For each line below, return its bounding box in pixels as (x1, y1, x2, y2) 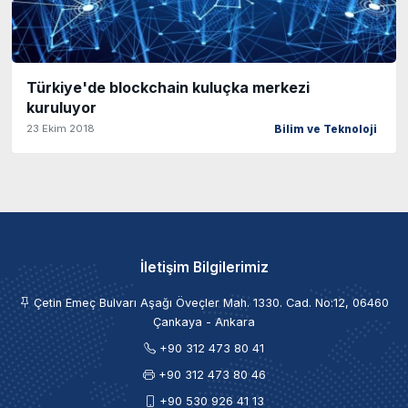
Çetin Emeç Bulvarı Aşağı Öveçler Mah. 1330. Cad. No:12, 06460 (30, 295, 389, 310)
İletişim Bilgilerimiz (139, 258, 269, 276)
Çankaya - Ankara (153, 314, 255, 329)
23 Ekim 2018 (26, 121, 95, 135)
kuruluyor (26, 97, 97, 117)
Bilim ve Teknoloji (274, 122, 377, 136)
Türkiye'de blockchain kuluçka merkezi (26, 77, 310, 97)
